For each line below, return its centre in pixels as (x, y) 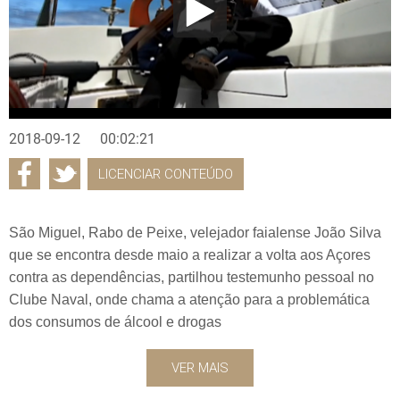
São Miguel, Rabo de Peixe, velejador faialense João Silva (195, 232)
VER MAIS (200, 367)
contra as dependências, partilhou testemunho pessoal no (192, 277)
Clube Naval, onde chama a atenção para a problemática (189, 299)
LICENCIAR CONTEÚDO (166, 174)
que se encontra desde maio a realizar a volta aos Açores (190, 254)
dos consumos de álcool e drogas (115, 321)
